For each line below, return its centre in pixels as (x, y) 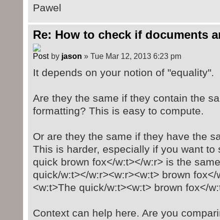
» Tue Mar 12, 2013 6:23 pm (131, 56)
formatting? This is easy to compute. (118, 110)
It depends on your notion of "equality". (123, 72)
